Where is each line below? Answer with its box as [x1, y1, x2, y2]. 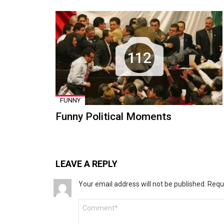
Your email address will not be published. [78, 179, 206, 188]
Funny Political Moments [55, 110, 171, 122]
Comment [78, 198, 109, 206]
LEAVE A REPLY [55, 158, 117, 169]
